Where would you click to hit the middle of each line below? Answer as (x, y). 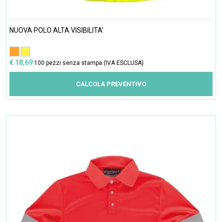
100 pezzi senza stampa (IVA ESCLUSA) (89, 63)
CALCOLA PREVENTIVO (111, 84)
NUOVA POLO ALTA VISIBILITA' (56, 30)
